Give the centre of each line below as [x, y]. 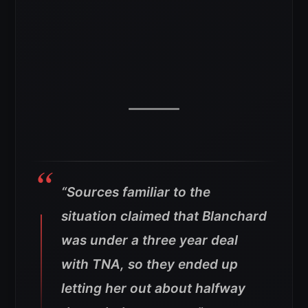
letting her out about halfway [153, 288]
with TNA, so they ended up [150, 264]
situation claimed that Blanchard [164, 216]
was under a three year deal [150, 240]
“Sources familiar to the [136, 192]
